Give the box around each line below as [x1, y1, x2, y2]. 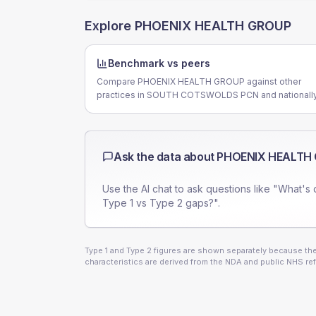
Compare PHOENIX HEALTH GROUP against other [97, 76, 301, 87]
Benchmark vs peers [108, 57, 210, 69]
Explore [85, 18, 135, 33]
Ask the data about [114, 150, 217, 164]
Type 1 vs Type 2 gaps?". [102, 197, 220, 209]
